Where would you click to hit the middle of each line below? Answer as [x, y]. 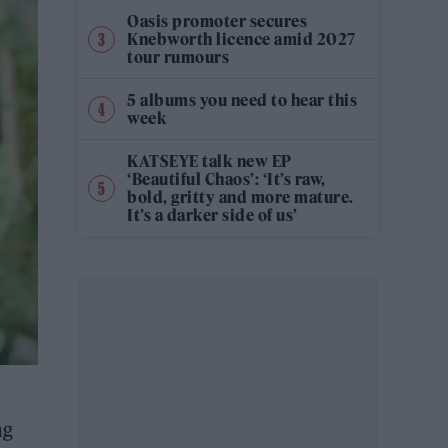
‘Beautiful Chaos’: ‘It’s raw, [226, 179]
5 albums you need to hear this [242, 100]
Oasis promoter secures [217, 21]
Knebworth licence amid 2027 [241, 39]
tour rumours [178, 57]
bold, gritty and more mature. [240, 197]
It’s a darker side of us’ [212, 215]
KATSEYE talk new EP [209, 161]
